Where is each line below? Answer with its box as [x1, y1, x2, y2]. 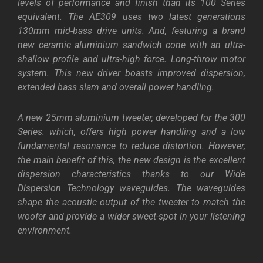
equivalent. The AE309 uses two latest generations [18, 11, 245, 22]
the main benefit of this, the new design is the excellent [18, 154, 245, 166]
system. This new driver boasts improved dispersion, [18, 68, 245, 79]
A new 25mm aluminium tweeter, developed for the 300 [18, 112, 245, 123]
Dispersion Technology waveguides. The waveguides [18, 183, 245, 194]
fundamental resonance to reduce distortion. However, [18, 140, 245, 151]
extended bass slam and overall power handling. [18, 82, 214, 93]
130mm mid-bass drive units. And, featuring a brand [18, 25, 245, 36]
